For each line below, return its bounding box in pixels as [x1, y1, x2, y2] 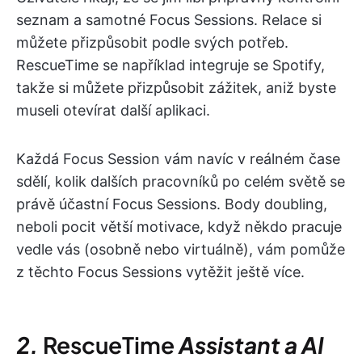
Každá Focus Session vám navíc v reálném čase [16, 150, 340, 168]
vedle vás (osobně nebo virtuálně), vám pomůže [16, 241, 345, 259]
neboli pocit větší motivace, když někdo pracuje [16, 218, 342, 236]
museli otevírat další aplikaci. [16, 102, 210, 120]
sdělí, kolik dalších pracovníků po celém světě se [16, 173, 345, 191]
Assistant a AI [175, 330, 324, 360]
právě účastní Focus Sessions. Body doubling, [16, 196, 327, 213]
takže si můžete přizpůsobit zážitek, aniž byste [16, 79, 336, 97]
